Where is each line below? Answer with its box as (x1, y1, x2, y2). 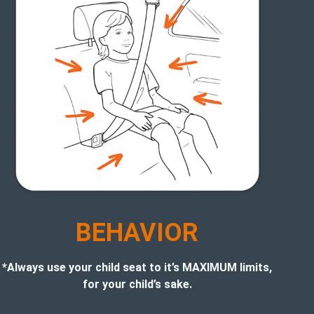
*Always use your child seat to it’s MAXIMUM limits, (2, 260, 273, 274)
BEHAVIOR (76, 217, 199, 247)
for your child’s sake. (82, 277, 192, 291)
